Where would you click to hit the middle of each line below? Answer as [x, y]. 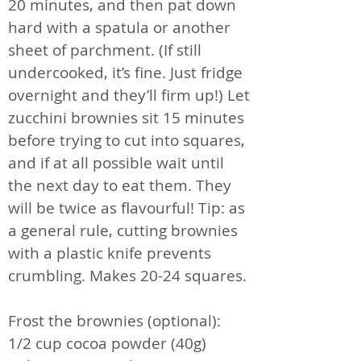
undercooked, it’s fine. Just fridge [125, 72]
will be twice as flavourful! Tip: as [127, 207]
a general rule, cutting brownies [123, 230]
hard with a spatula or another [119, 27]
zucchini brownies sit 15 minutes [126, 117]
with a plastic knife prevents [110, 253]
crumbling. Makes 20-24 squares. [127, 275]
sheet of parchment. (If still [105, 50]
